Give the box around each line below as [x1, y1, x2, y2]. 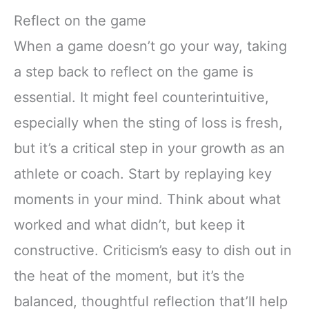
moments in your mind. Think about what [14, 190, 281, 208]
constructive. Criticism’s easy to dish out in [14, 241, 292, 259]
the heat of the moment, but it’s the [14, 267, 245, 284]
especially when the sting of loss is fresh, [14, 114, 283, 131]
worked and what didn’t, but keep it [14, 216, 245, 233]
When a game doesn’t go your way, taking [14, 37, 287, 54]
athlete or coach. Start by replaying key [14, 165, 272, 182]
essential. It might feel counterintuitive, [14, 88, 269, 106]
